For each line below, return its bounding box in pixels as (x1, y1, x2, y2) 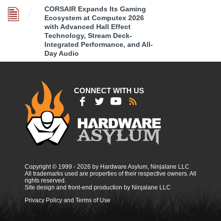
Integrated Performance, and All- (44, 40, 153, 48)
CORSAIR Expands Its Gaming (44, 4, 146, 13)
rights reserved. (25, 177, 66, 184)
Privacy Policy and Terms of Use (25, 196, 110, 204)
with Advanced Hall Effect (44, 22, 131, 31)
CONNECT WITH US (74, 86, 144, 95)
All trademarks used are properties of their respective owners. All (25, 170, 196, 177)
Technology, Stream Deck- (44, 31, 132, 39)
